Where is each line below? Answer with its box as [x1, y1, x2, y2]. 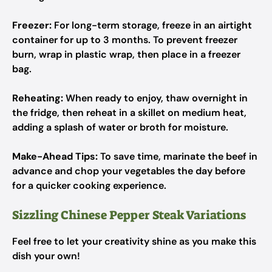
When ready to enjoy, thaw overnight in [63, 92, 248, 104]
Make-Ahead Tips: [12, 150, 98, 163]
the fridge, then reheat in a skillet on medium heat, [12, 106, 246, 119]
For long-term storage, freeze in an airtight [52, 19, 252, 32]
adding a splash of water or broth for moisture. [12, 121, 228, 134]
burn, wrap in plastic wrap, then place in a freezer [12, 48, 240, 61]
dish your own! [12, 250, 80, 262]
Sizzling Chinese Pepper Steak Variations [12, 207, 246, 223]
